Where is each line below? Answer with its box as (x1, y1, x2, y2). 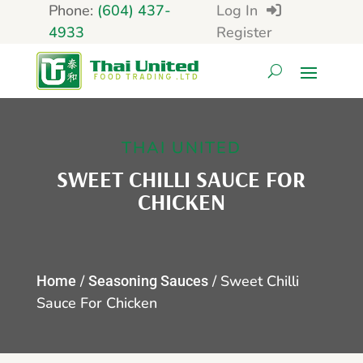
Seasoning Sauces (88, 272, 208, 290)
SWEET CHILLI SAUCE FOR (57, 164, 306, 194)
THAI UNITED (121, 137, 241, 160)
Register (216, 23, 273, 42)
